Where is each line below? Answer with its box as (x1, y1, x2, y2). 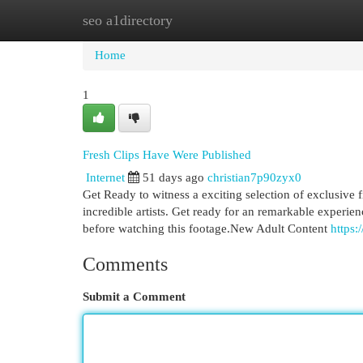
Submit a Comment (83, 290, 186, 303)
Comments (83, 254, 168, 275)
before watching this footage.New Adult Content (83, 222, 331, 235)
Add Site (275, 14, 318, 27)
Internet (86, 171, 125, 184)
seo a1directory (83, 12, 173, 28)
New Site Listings (162, 14, 250, 27)
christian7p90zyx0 (207, 171, 301, 184)
